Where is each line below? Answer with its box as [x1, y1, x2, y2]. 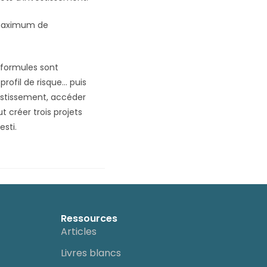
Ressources [60, 212, 117, 226]
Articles [60, 225, 97, 239]
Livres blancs [60, 246, 121, 260]
